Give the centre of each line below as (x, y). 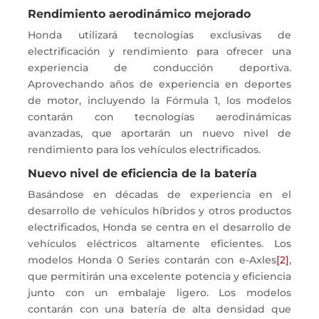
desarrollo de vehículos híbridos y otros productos (159, 210)
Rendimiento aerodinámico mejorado (140, 14)
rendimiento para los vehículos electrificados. (146, 149)
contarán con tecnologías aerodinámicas (159, 116)
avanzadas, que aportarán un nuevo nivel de (159, 133)
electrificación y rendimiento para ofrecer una (159, 51)
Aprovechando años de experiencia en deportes (159, 84)
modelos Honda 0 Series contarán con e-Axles (152, 260)
